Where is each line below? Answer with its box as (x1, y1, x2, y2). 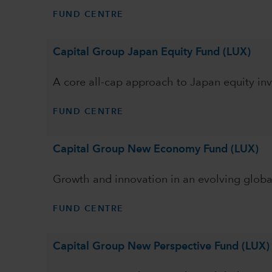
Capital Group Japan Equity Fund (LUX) (53, 47, 251, 58)
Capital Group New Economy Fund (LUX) (53, 144, 259, 155)
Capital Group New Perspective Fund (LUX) (53, 241, 270, 252)
